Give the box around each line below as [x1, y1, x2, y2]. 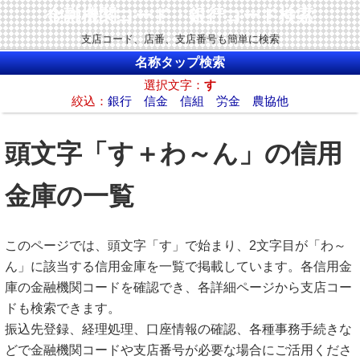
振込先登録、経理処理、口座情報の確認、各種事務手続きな [5, 321, 352, 336]
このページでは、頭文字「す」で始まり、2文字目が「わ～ [5, 238, 346, 252]
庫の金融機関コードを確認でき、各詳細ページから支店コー [5, 280, 352, 294]
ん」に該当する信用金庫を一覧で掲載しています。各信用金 [5, 259, 352, 273]
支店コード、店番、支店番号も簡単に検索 [80, 33, 280, 45]
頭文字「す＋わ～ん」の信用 [5, 139, 342, 169]
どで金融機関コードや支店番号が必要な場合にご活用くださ [5, 342, 352, 357]
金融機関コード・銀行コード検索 [46, 6, 314, 26]
